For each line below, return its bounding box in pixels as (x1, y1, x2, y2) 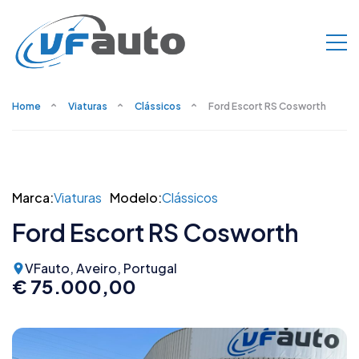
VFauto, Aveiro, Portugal (25, 260, 177, 277)
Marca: (12, 189, 54, 207)
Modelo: (110, 189, 162, 207)
